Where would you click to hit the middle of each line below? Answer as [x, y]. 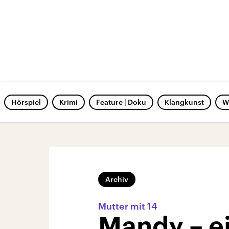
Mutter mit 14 [128, 206]
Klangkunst [184, 102]
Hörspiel [26, 102]
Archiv [117, 179]
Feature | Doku [121, 102]
